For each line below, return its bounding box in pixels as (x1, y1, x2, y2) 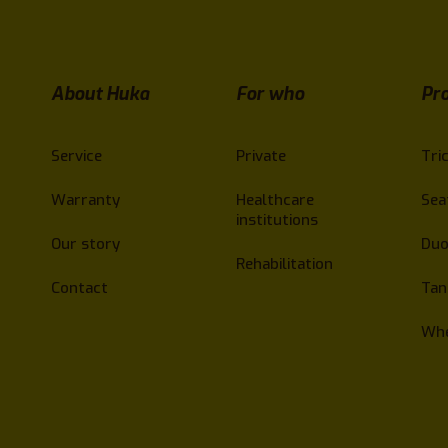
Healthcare (235, 189, 314, 210)
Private (235, 145, 286, 166)
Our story (51, 233, 121, 254)
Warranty (51, 189, 121, 210)
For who (235, 81, 304, 106)
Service (51, 145, 103, 166)
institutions (235, 209, 318, 230)
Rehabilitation (235, 253, 333, 274)
